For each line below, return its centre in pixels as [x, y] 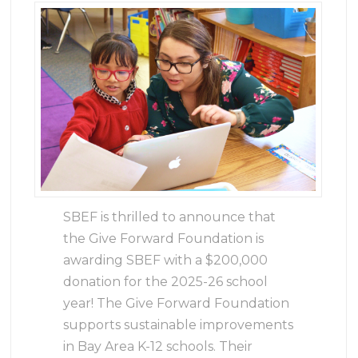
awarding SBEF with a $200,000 [166, 260]
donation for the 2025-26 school [166, 281]
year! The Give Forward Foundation [177, 303]
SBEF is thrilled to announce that [170, 217]
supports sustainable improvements [179, 324]
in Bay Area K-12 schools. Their [158, 346]
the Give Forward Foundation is [164, 238]
